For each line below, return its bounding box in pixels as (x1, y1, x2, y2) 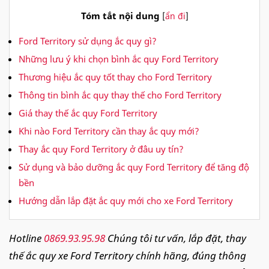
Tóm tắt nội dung (80, 10, 162, 22)
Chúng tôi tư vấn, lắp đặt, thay (105, 231, 246, 245)
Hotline (9, 231, 44, 245)
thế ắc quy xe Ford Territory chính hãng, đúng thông (9, 248, 246, 262)
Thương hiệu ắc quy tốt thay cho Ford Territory (19, 70, 212, 83)
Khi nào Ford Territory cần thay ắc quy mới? (19, 124, 199, 137)
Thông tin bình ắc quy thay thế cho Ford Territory (19, 88, 222, 101)
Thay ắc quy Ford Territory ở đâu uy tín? (19, 142, 184, 155)
